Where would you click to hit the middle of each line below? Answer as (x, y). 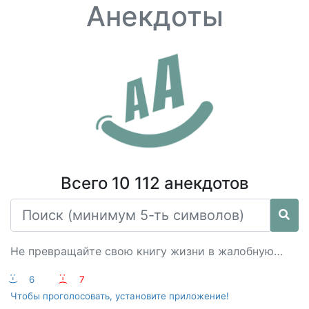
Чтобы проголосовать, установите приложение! (120, 296)
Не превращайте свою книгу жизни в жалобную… (147, 251)
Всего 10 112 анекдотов (154, 183)
